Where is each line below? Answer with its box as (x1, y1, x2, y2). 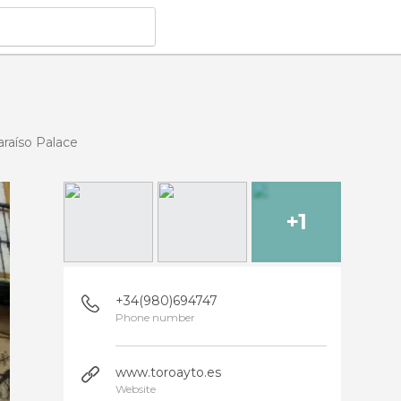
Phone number (115, 311, 195, 324)
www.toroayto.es (115, 364, 221, 380)
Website (115, 382, 156, 396)
